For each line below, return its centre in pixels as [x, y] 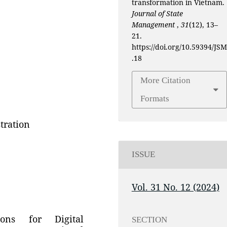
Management [154, 25]
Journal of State [157, 14]
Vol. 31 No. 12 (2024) [175, 187]
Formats [155, 98]
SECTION [149, 219]
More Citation [166, 80]
